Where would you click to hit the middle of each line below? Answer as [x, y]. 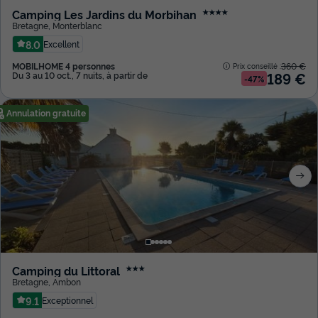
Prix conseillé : [257, 66]
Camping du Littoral [66, 271]
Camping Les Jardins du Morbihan [104, 15]
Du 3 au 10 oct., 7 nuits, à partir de [80, 75]
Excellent [61, 44]
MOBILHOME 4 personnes [64, 66]
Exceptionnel [67, 300]
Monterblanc [77, 26]
